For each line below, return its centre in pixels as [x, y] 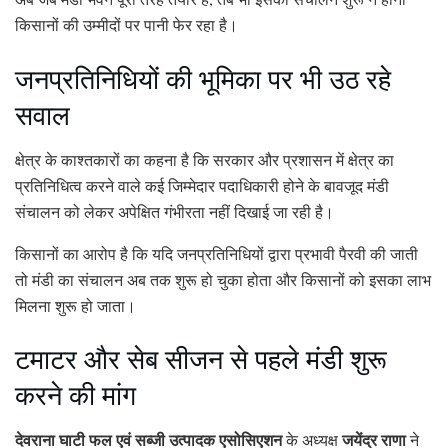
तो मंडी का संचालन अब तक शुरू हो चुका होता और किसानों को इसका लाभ [223, 279]
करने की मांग [75, 395]
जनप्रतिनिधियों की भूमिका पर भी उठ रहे [203, 78]
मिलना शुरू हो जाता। [75, 305]
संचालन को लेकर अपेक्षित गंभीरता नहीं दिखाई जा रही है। [174, 211]
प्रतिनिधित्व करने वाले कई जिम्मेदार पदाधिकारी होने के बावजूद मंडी [202, 185]
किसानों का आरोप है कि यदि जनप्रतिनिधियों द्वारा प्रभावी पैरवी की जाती [216, 253]
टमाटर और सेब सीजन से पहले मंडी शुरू [201, 359]
